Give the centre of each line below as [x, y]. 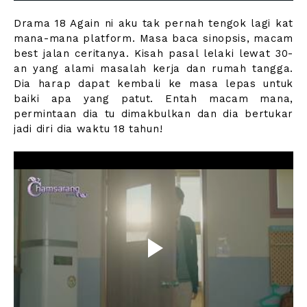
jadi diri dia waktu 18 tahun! [88, 129]
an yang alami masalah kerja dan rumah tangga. [153, 69]
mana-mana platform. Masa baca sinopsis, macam [153, 39]
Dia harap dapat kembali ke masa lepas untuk [153, 84]
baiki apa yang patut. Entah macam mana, [153, 99]
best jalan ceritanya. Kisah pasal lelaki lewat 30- [153, 54]
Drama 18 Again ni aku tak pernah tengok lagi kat [153, 24]
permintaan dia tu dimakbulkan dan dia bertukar [153, 114]
